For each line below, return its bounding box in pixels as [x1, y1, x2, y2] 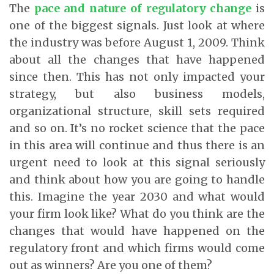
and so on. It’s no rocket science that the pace [9, 120, 265, 135]
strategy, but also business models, [9, 86, 265, 101]
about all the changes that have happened [9, 52, 265, 67]
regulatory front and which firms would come [9, 240, 265, 255]
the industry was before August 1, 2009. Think [9, 35, 265, 50]
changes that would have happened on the [9, 223, 265, 238]
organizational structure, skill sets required [9, 103, 265, 118]
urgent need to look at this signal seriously [9, 155, 265, 169]
